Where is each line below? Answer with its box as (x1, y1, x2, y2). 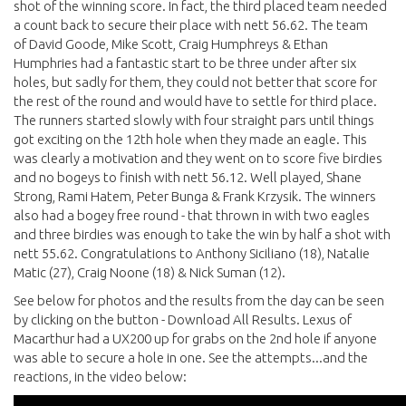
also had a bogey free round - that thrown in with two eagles (14, 208, 370, 223)
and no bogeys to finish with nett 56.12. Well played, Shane (14, 169, 362, 185)
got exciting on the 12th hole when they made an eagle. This (14, 131, 367, 147)
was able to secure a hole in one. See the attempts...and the (14, 350, 368, 365)
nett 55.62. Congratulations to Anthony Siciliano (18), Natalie (14, 246, 370, 261)
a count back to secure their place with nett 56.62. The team (14, 17, 368, 33)
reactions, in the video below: (14, 369, 187, 384)
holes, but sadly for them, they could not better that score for (14, 74, 377, 90)
